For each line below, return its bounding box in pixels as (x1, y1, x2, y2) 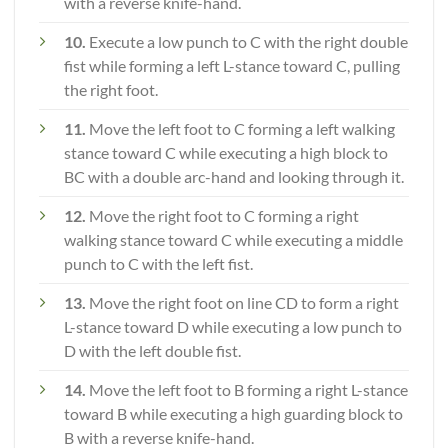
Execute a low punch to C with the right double (86, 32, 408, 52)
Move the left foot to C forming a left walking (89, 119, 395, 139)
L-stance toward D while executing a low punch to (64, 317, 402, 337)
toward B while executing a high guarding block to (64, 404, 403, 424)
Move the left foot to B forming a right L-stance (86, 380, 408, 400)
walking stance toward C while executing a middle (64, 230, 403, 250)
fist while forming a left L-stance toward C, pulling (64, 56, 400, 76)
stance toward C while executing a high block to (64, 143, 388, 163)
